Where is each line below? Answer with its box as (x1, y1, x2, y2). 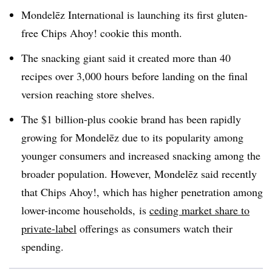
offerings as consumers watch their (76, 220, 233, 236)
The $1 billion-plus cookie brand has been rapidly (21, 111, 241, 126)
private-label (21, 220, 76, 236)
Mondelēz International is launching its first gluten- (21, 7, 248, 22)
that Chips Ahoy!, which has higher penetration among (21, 184, 263, 199)
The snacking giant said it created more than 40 (21, 50, 231, 65)
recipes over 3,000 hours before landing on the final (21, 68, 248, 83)
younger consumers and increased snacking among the (21, 148, 260, 163)
